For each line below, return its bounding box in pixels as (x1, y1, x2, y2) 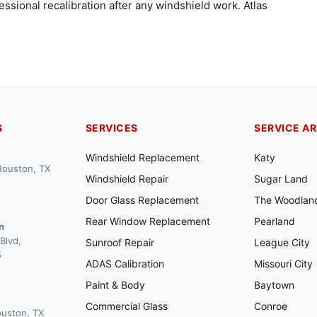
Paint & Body (85, 279, 145, 291)
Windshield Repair (85, 173, 168, 185)
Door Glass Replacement (85, 194, 199, 206)
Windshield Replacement (85, 151, 200, 163)
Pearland (254, 215, 296, 227)
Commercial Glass (85, 300, 168, 312)
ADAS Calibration (85, 258, 164, 270)
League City (254, 236, 311, 248)
